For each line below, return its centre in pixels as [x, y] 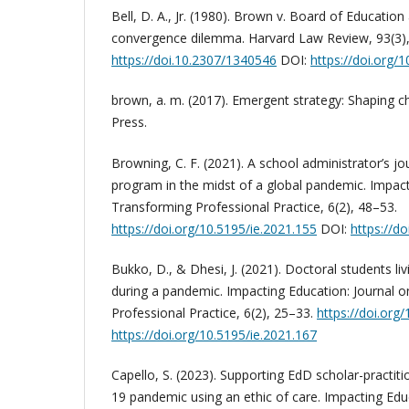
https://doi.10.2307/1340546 [194, 60]
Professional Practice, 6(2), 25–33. [214, 312]
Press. [129, 122]
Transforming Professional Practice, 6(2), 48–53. [254, 206]
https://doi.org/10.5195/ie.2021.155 [214, 228]
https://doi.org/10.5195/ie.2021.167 [214, 334]
